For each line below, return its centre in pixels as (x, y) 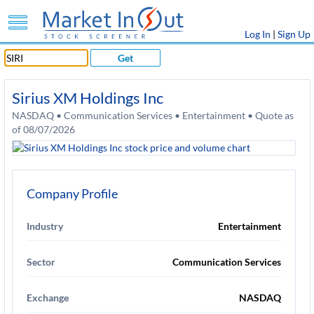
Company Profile (72, 193)
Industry (45, 226)
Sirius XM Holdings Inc (88, 98)
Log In (258, 34)
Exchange (48, 298)
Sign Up (294, 34)
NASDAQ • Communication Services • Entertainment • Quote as (153, 115)
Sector (41, 262)
